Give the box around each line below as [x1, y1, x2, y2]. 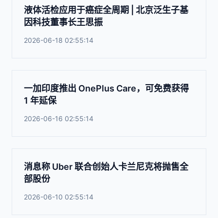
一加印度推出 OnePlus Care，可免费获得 [24, 83, 189, 93]
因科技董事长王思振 [24, 17, 103, 27]
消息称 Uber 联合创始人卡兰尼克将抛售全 [24, 162, 188, 172]
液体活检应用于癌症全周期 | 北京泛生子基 [24, 5, 188, 15]
